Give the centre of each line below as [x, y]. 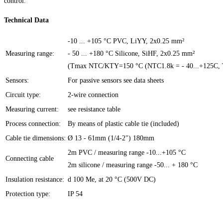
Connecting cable [30, 158]
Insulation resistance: [35, 179]
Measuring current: [32, 109]
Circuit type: [23, 95]
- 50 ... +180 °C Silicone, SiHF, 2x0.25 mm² [131, 53]
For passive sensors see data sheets [116, 80]
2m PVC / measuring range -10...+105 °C [127, 152]
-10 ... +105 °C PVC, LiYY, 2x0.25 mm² [126, 41]
